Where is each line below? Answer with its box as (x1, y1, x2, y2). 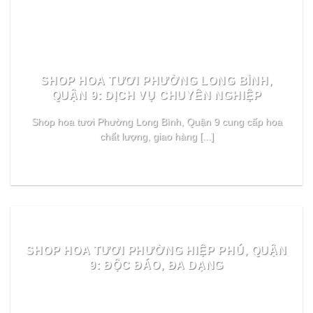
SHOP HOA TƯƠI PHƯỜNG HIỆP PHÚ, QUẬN (26, 244, 287, 257)
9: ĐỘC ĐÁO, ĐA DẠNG (89, 259, 224, 272)
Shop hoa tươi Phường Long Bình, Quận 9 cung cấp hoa (31, 117, 282, 128)
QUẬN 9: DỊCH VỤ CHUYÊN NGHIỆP (51, 88, 262, 101)
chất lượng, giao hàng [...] (99, 131, 214, 143)
